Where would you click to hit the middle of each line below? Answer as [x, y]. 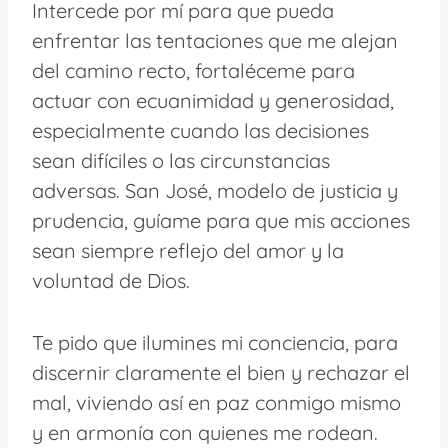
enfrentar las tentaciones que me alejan [215, 40]
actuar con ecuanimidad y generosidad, [213, 100]
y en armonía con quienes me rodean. [205, 432]
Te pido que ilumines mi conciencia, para [215, 342]
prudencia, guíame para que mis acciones [221, 220]
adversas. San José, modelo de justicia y [215, 190]
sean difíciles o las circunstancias [181, 160]
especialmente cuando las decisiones [200, 130]
